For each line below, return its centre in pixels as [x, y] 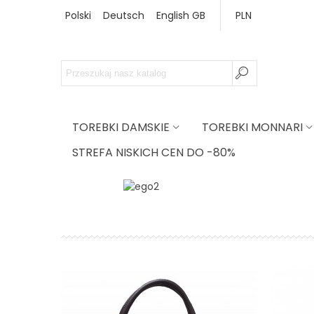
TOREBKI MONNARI [252, 127]
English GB [181, 15]
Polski [78, 15]
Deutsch [124, 15]
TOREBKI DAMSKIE [121, 127]
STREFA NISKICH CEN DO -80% [154, 152]
